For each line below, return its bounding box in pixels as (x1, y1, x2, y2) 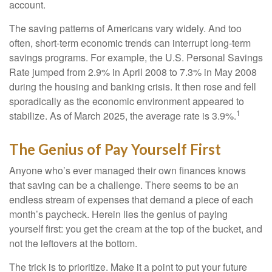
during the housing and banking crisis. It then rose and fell (9, 80, 256, 93)
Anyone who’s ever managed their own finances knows (9, 163, 246, 177)
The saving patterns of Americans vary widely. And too (9, 21, 242, 35)
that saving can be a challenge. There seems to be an (9, 178, 239, 192)
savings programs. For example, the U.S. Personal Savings (9, 50, 263, 64)
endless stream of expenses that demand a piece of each (9, 192, 253, 206)
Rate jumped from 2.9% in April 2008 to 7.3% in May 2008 (9, 65, 257, 79)
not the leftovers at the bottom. (9, 236, 137, 250)
